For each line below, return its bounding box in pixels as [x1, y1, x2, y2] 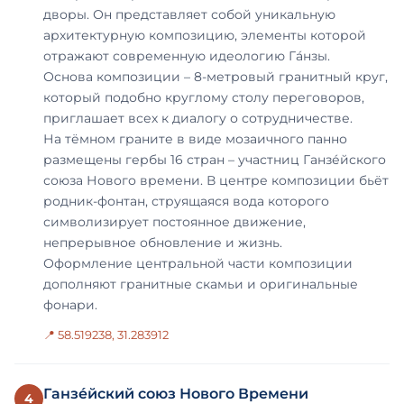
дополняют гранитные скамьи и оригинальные [43, 275, 358, 292]
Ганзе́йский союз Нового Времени [43, 384, 308, 402]
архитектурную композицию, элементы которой [43, 26, 366, 43]
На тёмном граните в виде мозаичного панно [43, 130, 347, 147]
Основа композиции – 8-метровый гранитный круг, [43, 68, 388, 85]
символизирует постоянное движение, [43, 213, 306, 230]
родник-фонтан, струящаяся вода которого [43, 192, 329, 209]
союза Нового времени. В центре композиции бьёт [43, 171, 389, 188]
